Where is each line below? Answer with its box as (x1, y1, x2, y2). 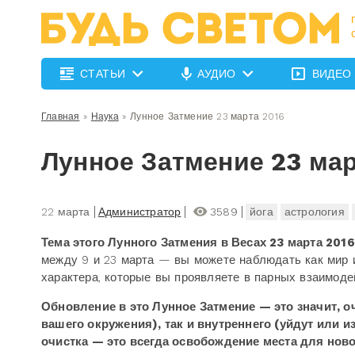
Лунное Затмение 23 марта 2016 (130, 111, 284, 122)
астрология (284, 205, 345, 218)
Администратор (97, 205, 181, 218)
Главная (41, 111, 80, 122)
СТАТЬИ (80, 67, 126, 80)
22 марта (41, 205, 90, 218)
